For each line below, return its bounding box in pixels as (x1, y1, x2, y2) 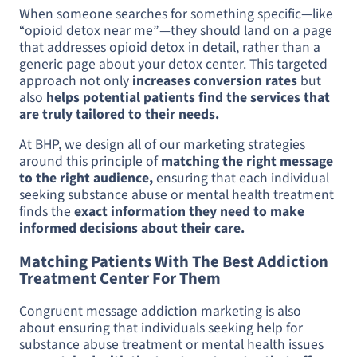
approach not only (19, 70, 132, 91)
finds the (19, 202, 74, 222)
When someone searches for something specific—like (19, 3, 333, 24)
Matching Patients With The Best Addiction (19, 249, 328, 273)
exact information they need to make (74, 202, 304, 222)
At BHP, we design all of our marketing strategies (19, 135, 305, 155)
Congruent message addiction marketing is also (19, 301, 301, 322)
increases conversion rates (132, 70, 297, 91)
